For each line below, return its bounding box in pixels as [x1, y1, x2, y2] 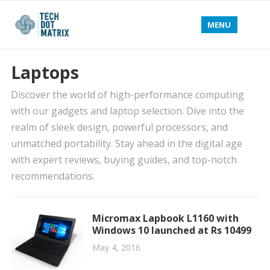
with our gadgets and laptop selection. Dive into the [10, 104, 244, 118]
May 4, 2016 [92, 242, 140, 253]
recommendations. [10, 169, 95, 183]
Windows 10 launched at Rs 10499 [92, 224, 251, 237]
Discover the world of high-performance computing [10, 88, 244, 101]
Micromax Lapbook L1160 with [92, 212, 239, 225]
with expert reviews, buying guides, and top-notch [10, 153, 237, 166]
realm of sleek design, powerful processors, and [10, 121, 228, 134]
